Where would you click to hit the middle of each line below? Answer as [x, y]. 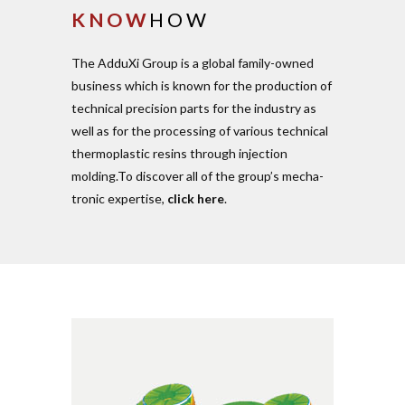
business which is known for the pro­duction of [202, 86]
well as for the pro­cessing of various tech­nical [200, 131]
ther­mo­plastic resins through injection [179, 154]
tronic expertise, [119, 199]
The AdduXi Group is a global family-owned [193, 63]
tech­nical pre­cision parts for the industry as [194, 108]
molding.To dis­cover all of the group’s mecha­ [198, 176]
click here [196, 199]
